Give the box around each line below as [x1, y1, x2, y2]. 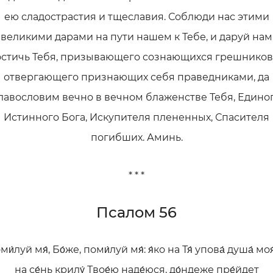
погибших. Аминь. [90, 132, 183, 143]
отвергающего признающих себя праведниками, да [4, 71, 269, 83]
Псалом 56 [96, 204, 177, 221]
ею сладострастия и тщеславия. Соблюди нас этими [4, 11, 269, 23]
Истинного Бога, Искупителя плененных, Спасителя [4, 112, 269, 123]
